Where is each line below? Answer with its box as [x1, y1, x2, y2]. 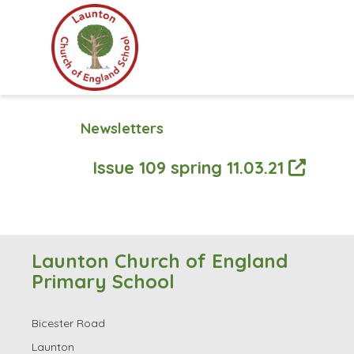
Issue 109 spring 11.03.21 [92, 156, 288, 178]
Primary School [32, 269, 175, 293]
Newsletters [81, 119, 164, 137]
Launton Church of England [32, 249, 288, 273]
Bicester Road [32, 316, 105, 330]
